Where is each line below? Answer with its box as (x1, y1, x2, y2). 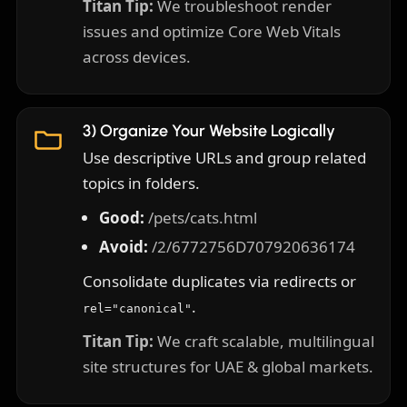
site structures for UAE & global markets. (83, 356, 373, 378)
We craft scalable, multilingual (154, 331, 374, 352)
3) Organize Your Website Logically (83, 121, 335, 142)
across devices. (83, 46, 191, 68)
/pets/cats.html (148, 207, 257, 229)
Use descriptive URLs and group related (83, 147, 366, 169)
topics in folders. (83, 173, 200, 194)
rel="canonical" (83, 302, 192, 316)
